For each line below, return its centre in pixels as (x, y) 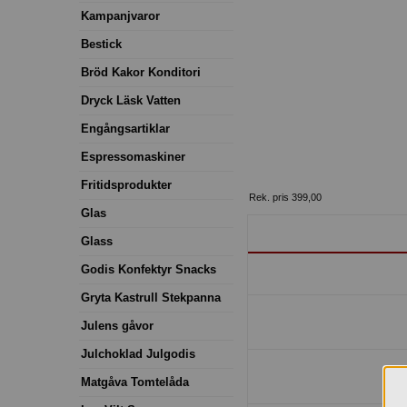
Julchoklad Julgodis (138, 353)
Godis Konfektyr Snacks (149, 269)
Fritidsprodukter (126, 184)
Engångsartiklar (125, 128)
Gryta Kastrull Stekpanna (151, 297)
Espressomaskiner (133, 156)
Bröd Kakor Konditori (141, 72)
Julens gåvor (117, 325)
